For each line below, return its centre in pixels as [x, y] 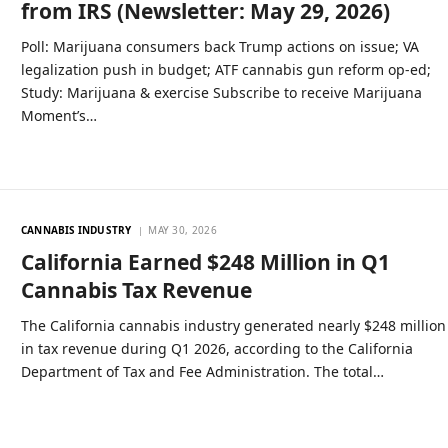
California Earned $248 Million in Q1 [206, 262]
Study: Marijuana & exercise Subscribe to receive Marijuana [222, 93]
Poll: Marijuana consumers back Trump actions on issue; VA [220, 47]
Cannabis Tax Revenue [137, 290]
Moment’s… [59, 116]
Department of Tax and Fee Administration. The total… [203, 372]
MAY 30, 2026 [182, 230]
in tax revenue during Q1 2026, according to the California [217, 349]
